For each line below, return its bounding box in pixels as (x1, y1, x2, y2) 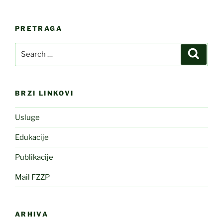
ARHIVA (15, 210, 49, 219)
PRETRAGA (15, 24, 62, 33)
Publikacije (15, 152, 53, 162)
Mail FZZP (15, 172, 50, 182)
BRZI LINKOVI (15, 89, 74, 97)
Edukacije (15, 132, 49, 142)
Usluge (15, 112, 40, 122)
